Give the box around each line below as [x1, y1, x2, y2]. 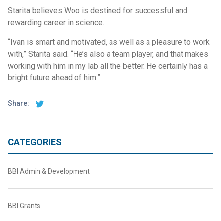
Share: [8, 99, 31, 108]
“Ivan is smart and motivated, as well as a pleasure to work [8, 37, 210, 47]
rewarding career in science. [8, 18, 104, 27]
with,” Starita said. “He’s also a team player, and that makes [8, 49, 208, 59]
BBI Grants [8, 202, 40, 210]
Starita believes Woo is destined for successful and [8, 6, 187, 15]
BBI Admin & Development [8, 167, 90, 175]
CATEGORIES [8, 137, 62, 147]
